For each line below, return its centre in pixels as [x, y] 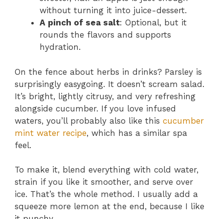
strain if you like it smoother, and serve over [104, 182]
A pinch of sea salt [80, 23]
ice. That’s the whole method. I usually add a [106, 194]
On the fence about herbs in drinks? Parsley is [108, 72]
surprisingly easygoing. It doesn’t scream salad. [109, 84]
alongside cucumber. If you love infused [95, 108]
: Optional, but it [153, 23]
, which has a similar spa [137, 133]
